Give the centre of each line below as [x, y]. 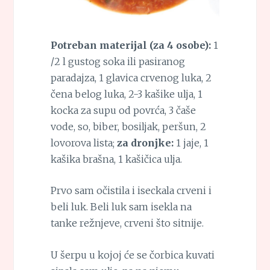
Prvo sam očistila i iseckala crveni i [131, 191]
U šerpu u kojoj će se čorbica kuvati [132, 255]
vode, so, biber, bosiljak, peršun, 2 [128, 126]
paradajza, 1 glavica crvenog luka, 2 [131, 77]
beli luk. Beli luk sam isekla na [121, 207]
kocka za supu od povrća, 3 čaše [123, 110]
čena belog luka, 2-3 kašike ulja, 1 [126, 94]
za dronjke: [145, 143]
